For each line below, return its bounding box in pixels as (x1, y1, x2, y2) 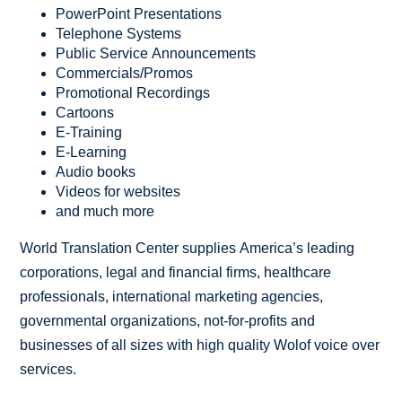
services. (20, 361, 77, 377)
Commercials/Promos (56, 65, 194, 81)
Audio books (56, 163, 136, 179)
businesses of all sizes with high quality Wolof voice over (20, 336, 380, 353)
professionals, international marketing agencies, (20, 288, 324, 304)
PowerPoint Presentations (56, 5, 223, 22)
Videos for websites (56, 183, 181, 199)
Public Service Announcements (56, 45, 257, 61)
